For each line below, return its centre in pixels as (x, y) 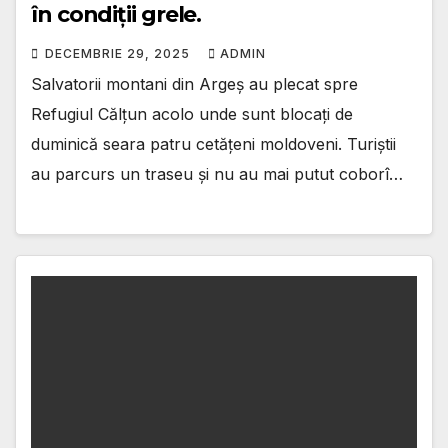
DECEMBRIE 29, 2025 (119, 53)
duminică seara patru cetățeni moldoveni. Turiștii (213, 143)
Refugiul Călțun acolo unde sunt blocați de (192, 113)
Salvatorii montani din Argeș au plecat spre (194, 83)
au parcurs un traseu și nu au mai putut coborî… (217, 173)
